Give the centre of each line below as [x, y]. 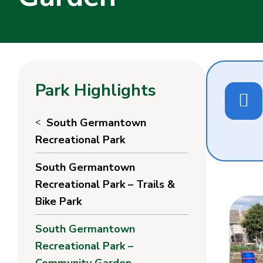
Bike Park [58, 202]
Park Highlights [96, 91]
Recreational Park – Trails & [105, 185]
